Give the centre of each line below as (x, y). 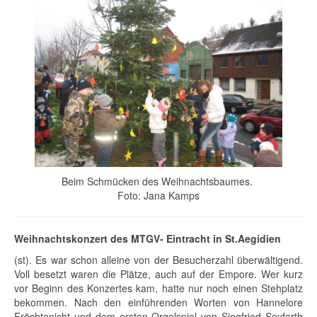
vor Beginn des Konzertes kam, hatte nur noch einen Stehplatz (158, 288)
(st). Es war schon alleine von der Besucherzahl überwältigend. (158, 260)
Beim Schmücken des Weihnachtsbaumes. (158, 181)
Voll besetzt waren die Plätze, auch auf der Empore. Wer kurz (158, 274)
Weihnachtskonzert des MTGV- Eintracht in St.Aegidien (148, 239)
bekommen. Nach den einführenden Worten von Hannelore (158, 302)
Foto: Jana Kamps (158, 196)
